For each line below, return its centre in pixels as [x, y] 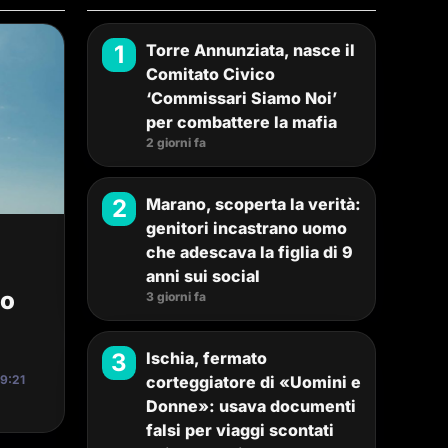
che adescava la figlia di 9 [249, 252]
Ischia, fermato [206, 358]
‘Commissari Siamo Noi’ [241, 98]
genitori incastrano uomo [246, 228]
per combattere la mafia [241, 122]
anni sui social [203, 276]
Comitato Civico [210, 74]
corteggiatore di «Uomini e [253, 382]
